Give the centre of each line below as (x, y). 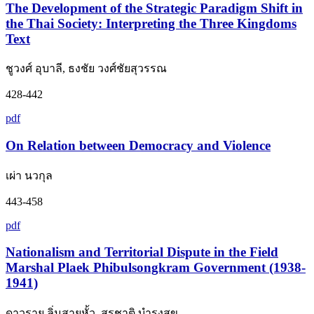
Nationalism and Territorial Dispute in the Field (142, 252)
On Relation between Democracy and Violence (138, 145)
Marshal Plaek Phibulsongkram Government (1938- (156, 268)
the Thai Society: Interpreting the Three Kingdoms (151, 23)
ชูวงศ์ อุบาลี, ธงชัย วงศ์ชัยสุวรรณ (86, 69)
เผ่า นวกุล (29, 175)
